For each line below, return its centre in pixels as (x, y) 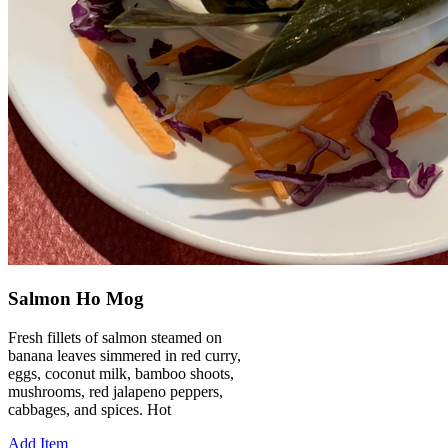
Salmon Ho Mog (76, 298)
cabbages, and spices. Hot (89, 409)
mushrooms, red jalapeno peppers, (115, 391)
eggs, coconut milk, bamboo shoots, (121, 373)
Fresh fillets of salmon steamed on (115, 337)
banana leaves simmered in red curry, (124, 355)
